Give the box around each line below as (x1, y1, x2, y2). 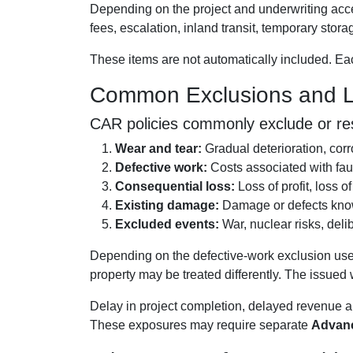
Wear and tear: (115, 142, 202, 156)
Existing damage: (115, 199, 219, 213)
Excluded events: (115, 217, 219, 232)
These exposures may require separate (90, 318, 311, 333)
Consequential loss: (115, 180, 235, 194)
